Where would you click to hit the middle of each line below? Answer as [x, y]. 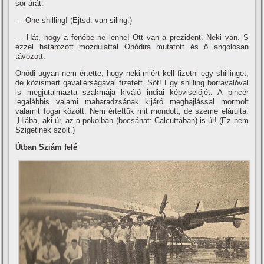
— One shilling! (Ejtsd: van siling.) [74, 20]
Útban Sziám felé [47, 147]
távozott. [31, 56]
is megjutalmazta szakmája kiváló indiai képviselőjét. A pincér [132, 92]
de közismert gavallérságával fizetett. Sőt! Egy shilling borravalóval [132, 83]
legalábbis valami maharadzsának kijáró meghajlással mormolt [132, 102]
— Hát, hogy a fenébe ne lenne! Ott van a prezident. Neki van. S [132, 37]
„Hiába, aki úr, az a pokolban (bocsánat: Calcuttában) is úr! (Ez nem [132, 121]
